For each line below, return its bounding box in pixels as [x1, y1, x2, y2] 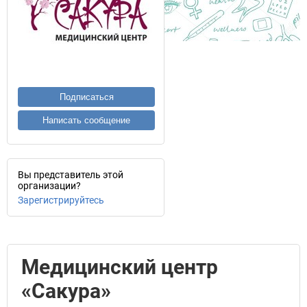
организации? [18, 180, 81, 191]
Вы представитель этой [18, 169, 123, 180]
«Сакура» [21, 279, 111, 303]
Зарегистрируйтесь [18, 195, 104, 206]
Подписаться [59, 92, 114, 102]
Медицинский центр [21, 255, 218, 279]
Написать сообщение [42, 115, 130, 125]
